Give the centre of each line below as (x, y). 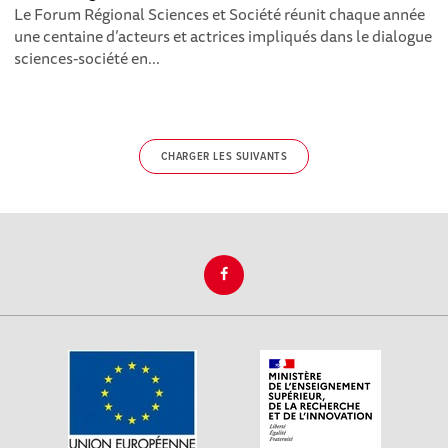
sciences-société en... (87, 57)
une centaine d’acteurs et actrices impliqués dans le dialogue (223, 35)
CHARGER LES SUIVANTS (224, 156)
